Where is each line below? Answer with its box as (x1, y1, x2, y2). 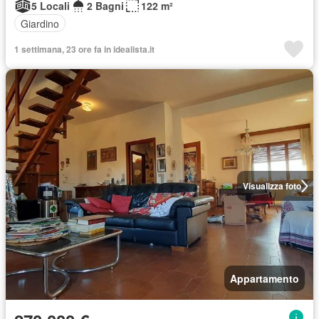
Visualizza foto (242, 179, 301, 192)
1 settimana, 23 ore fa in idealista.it (14, 43, 155, 56)
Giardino (21, 16, 59, 31)
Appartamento (230, 271, 299, 286)
